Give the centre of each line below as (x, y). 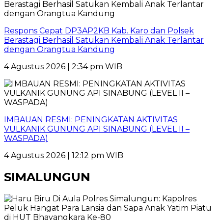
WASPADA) (26, 138)
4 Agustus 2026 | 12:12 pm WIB (64, 156)
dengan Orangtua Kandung (59, 50)
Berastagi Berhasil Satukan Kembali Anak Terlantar (104, 40)
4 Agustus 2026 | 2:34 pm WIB (63, 67)
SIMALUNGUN (47, 177)
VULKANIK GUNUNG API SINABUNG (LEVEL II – (97, 129)
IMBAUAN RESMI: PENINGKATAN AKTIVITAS (91, 120)
